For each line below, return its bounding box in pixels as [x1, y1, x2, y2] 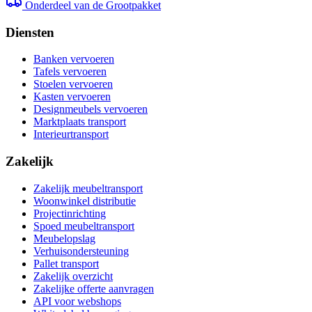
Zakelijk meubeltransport [33, 182, 143, 194]
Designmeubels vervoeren [33, 103, 148, 116]
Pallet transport [33, 257, 99, 270]
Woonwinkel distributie [33, 194, 136, 207]
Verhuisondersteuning [33, 244, 129, 257]
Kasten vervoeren [33, 91, 111, 103]
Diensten [6, 24, 54, 40]
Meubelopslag [33, 232, 95, 244]
